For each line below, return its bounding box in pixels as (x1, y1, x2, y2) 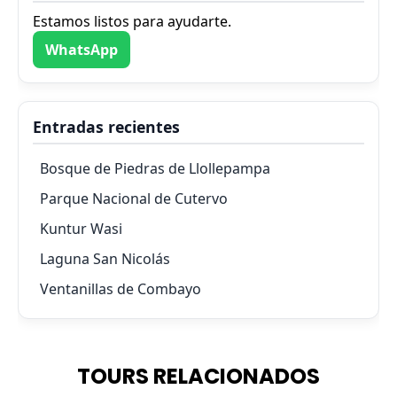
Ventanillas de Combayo (40, 278, 201, 299)
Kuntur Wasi (40, 218, 122, 238)
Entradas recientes (33, 115, 180, 137)
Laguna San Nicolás (40, 248, 170, 269)
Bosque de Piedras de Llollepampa (40, 158, 270, 178)
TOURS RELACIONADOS (77, 361, 320, 391)
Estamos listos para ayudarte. (33, 11, 231, 31)
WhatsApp (45, 39, 118, 59)
